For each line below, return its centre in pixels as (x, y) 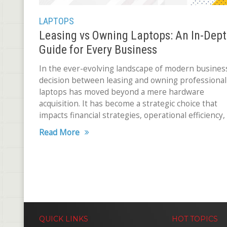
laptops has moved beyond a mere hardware (122, 92)
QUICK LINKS (64, 219)
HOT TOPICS (195, 219)
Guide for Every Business (98, 49)
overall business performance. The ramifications (128, 127)
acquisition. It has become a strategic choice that (128, 103)
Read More (59, 132)
